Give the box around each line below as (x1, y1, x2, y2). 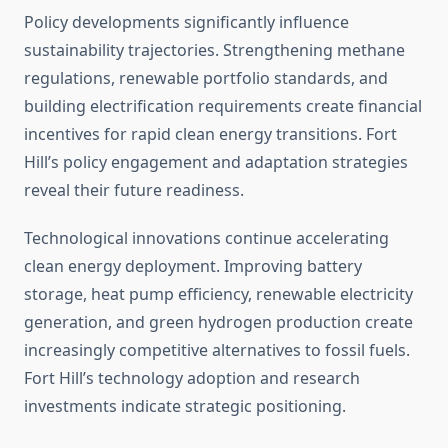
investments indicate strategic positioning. (24, 395, 346, 418)
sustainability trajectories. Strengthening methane (24, 39, 405, 62)
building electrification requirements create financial (24, 95, 422, 118)
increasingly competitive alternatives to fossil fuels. (24, 339, 410, 362)
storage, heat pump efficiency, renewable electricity (24, 283, 413, 306)
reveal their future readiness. (24, 179, 244, 202)
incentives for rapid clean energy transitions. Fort (24, 123, 397, 146)
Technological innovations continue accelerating (24, 227, 389, 250)
